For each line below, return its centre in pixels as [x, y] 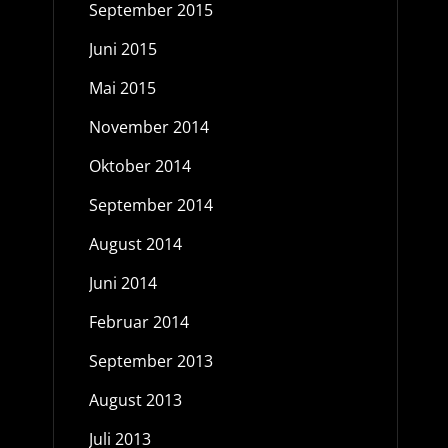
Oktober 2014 [139, 166]
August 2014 [135, 244]
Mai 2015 [122, 88]
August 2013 [135, 400]
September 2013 [150, 361]
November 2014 [148, 127]
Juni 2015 [122, 49]
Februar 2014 [138, 322]
